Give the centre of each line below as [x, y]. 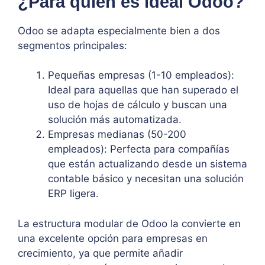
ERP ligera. [73, 194]
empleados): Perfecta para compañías [139, 149]
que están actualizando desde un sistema [148, 164]
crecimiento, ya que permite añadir [100, 253]
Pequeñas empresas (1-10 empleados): [141, 75]
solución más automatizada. [115, 120]
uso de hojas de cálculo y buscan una [138, 105]
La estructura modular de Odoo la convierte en [129, 223]
